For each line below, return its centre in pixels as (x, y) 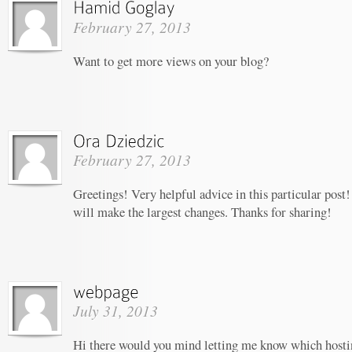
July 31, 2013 (115, 310)
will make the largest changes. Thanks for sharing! (202, 211)
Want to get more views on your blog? (171, 60)
